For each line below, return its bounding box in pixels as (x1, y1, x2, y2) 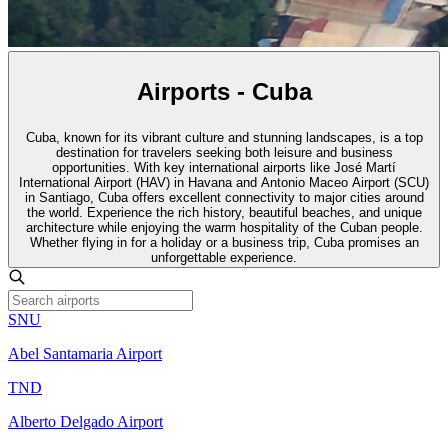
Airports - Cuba (136, 77, 312, 105)
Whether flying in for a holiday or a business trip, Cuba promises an (29, 234, 419, 250)
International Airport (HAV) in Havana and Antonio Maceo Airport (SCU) (19, 174, 429, 190)
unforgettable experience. (151, 249, 297, 265)
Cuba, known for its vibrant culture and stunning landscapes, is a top (25, 129, 423, 145)
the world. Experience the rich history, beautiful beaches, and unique (26, 204, 422, 220)
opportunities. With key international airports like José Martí (52, 159, 396, 175)
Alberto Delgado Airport (8, 412, 163, 430)
